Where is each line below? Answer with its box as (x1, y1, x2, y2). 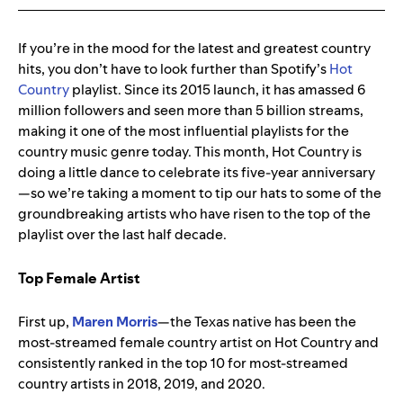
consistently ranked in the (18, 354, 183, 373)
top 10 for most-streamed (185, 354, 348, 373)
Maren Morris (72, 312, 157, 332)
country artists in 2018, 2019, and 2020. (18, 374, 265, 394)
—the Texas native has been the (157, 312, 356, 332)
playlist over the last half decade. (18, 225, 227, 245)
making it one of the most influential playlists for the (18, 121, 349, 141)
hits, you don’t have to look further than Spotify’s (18, 59, 329, 79)
